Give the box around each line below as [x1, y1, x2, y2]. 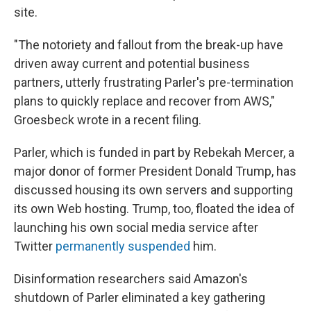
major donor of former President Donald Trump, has [14, 163, 296, 178]
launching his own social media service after [14, 219, 258, 235]
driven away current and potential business [14, 56, 250, 71]
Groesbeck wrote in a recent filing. [14, 112, 201, 127]
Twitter [14, 238, 56, 253]
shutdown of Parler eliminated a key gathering [14, 289, 265, 305]
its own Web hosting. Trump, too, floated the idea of [14, 201, 295, 216]
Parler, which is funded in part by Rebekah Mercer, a [14, 144, 294, 160]
